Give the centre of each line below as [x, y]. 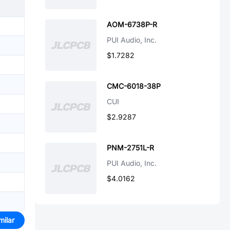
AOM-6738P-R [132, 24]
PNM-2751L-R [130, 148]
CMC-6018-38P [134, 86]
